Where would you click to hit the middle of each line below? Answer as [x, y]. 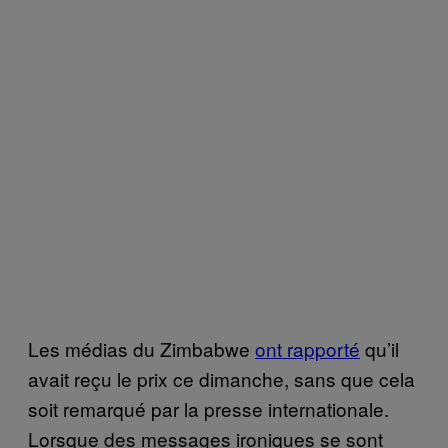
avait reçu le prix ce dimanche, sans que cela [221, 378]
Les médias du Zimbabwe [141, 348]
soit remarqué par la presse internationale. [208, 408]
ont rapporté [307, 348]
